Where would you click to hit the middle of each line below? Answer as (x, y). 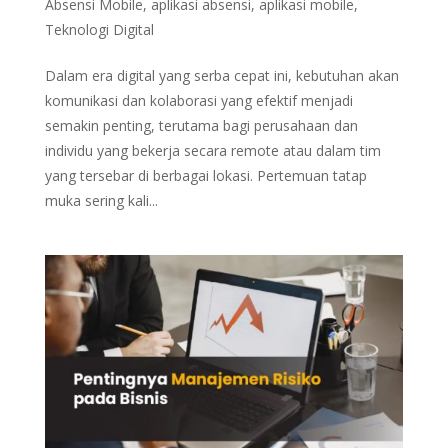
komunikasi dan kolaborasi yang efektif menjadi (198, 101)
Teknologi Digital (99, 30)
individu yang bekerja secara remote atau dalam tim (212, 151)
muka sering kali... (101, 201)
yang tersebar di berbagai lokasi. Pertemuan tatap (205, 176)
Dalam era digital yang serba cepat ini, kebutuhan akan (221, 76)
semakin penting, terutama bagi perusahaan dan (201, 126)
